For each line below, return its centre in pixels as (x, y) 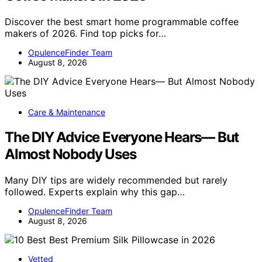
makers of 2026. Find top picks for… (85, 33)
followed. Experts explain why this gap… (95, 192)
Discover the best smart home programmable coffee (122, 21)
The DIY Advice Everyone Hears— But (122, 137)
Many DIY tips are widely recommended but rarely (116, 180)
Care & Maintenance (67, 112)
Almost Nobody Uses (70, 154)
